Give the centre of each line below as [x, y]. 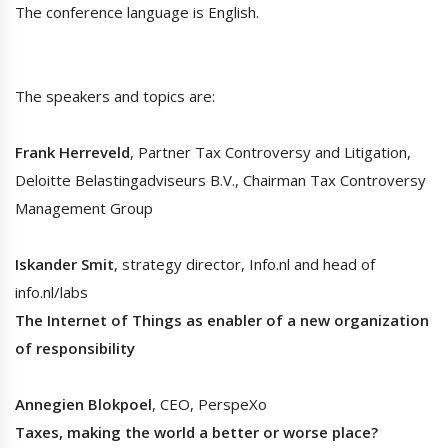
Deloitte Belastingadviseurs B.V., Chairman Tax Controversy [220, 180]
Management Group [84, 208]
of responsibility [75, 348]
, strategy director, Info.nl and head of [244, 264]
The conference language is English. [137, 12]
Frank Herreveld [72, 152]
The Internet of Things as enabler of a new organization [222, 320]
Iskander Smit [64, 264]
